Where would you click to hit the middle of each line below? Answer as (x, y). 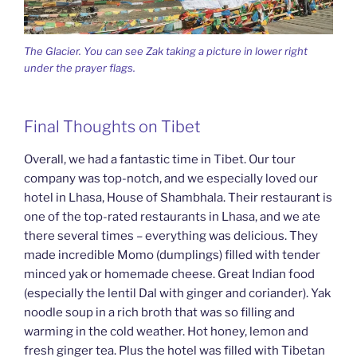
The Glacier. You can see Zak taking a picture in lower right (166, 51)
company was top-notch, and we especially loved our (171, 179)
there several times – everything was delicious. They (171, 236)
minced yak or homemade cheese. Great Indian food (169, 275)
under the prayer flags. (80, 67)
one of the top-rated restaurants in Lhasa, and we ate (172, 217)
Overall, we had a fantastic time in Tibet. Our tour (160, 160)
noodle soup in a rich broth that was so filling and (159, 313)
